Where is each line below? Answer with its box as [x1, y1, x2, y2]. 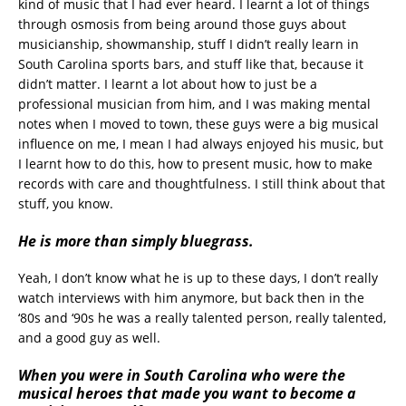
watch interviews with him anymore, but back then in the [18, 288, 364, 306]
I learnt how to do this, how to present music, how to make [18, 154, 372, 172]
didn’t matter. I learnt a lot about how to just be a [18, 74, 317, 92]
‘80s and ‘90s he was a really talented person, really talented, [18, 308, 386, 326]
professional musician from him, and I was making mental [18, 94, 371, 112]
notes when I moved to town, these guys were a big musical [18, 114, 379, 132]
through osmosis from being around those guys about [18, 14, 346, 33]
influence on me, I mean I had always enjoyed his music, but [18, 134, 383, 152]
